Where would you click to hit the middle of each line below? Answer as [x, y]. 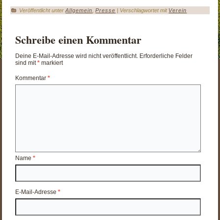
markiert [52, 63]
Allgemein [79, 10]
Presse [106, 10]
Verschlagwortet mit [144, 10]
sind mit [27, 63]
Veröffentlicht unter [42, 10]
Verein [178, 10]
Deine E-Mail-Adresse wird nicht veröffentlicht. [77, 56]
